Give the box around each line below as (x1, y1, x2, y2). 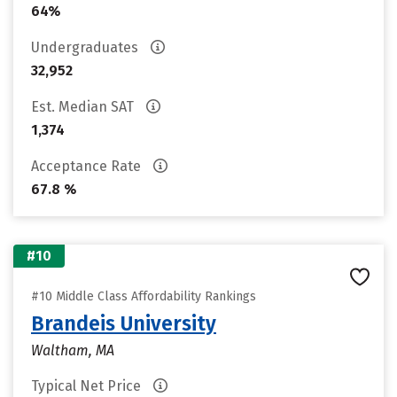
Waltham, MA (31, 342, 114, 359)
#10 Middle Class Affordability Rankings (31, 289, 256, 304)
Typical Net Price (31, 378, 144, 394)
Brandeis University (31, 311, 216, 336)
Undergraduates (31, 39, 142, 56)
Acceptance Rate (31, 158, 144, 175)
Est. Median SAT (31, 98, 137, 115)
